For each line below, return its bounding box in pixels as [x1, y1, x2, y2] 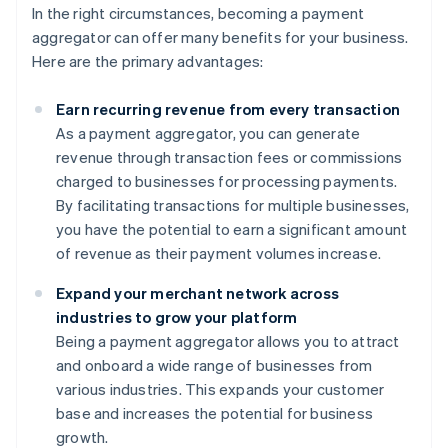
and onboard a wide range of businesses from [56, 355, 373, 376]
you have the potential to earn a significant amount [56, 219, 408, 240]
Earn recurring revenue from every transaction [56, 99, 400, 120]
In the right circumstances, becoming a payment [32, 3, 365, 24]
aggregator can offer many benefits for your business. [32, 27, 409, 48]
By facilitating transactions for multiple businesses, [56, 195, 410, 216]
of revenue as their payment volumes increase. [56, 243, 382, 264]
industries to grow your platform [56, 307, 298, 328]
